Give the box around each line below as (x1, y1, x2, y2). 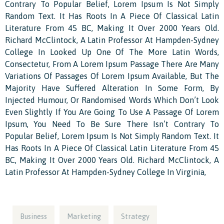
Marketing (67, 212, 101, 220)
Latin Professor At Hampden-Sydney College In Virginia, (5, 167, 206, 176)
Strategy (121, 212, 149, 220)
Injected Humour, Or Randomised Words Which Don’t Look (5, 95, 219, 104)
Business (20, 212, 47, 220)
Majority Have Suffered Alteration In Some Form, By (5, 83, 219, 92)
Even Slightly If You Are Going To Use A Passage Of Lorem (5, 107, 219, 116)
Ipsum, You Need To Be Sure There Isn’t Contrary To (5, 119, 219, 128)
